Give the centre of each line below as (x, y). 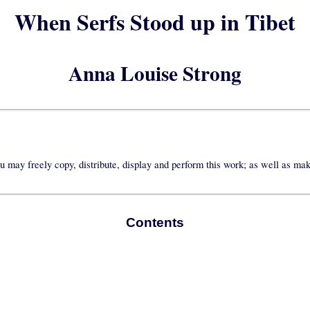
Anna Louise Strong (155, 73)
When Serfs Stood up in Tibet (155, 22)
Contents (155, 222)
